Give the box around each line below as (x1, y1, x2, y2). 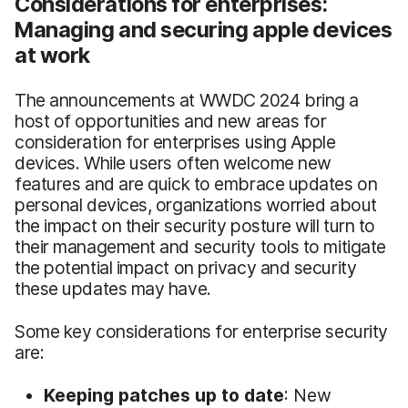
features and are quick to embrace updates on (15, 172, 378, 195)
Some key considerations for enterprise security (15, 320, 388, 342)
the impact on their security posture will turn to (15, 214, 376, 237)
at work (15, 41, 90, 68)
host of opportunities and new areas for (15, 109, 327, 132)
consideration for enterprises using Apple (15, 130, 336, 153)
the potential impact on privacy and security (15, 256, 357, 279)
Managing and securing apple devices (15, 15, 393, 43)
